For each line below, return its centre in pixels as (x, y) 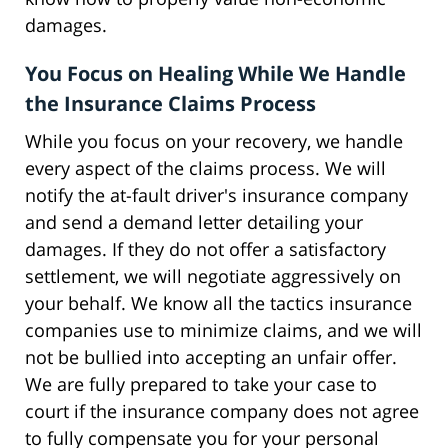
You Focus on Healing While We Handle (215, 74)
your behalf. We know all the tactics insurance (218, 303)
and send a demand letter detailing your (194, 222)
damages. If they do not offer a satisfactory (205, 249)
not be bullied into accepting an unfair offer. (211, 357)
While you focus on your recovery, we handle (214, 141)
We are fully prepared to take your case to (201, 384)
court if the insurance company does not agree (222, 411)
